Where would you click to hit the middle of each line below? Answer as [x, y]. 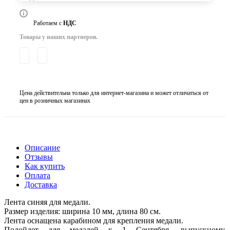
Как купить [45, 166]
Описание [42, 147]
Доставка [41, 184]
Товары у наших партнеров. [59, 37]
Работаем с [48, 23]
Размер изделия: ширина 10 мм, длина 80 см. [82, 211]
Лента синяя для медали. [47, 202]
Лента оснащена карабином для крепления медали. [94, 220]
